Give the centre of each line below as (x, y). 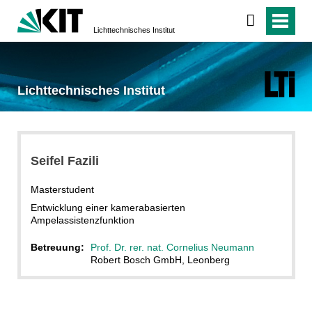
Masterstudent (62, 189)
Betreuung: (58, 247)
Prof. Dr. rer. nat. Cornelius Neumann (172, 247)
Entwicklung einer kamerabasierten (108, 207)
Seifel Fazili (64, 161)
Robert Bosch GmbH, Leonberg (160, 259)
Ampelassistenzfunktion (82, 220)
